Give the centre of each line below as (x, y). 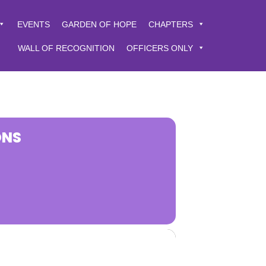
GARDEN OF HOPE (99, 24)
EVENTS (34, 24)
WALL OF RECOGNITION (66, 48)
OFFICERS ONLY (160, 48)
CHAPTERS (171, 24)
